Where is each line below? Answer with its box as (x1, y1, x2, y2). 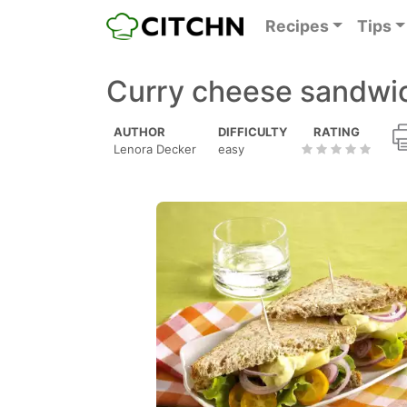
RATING (313, 124, 360, 139)
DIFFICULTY (218, 124, 287, 139)
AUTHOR (114, 124, 165, 139)
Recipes (264, 16, 329, 35)
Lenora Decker (114, 142, 196, 156)
